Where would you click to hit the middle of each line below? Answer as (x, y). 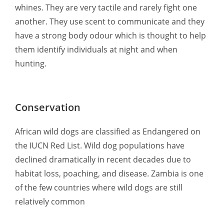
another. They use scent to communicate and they (110, 21)
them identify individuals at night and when (96, 49)
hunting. (31, 63)
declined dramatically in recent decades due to (103, 159)
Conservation (48, 107)
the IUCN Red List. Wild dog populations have (100, 145)
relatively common (50, 201)
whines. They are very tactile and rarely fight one (106, 7)
